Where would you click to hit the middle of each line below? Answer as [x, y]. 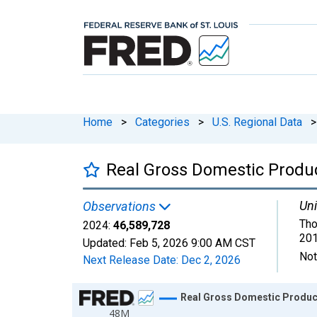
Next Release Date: [132, 260]
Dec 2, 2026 [211, 260]
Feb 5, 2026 [159, 243]
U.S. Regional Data [257, 122]
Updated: [106, 243]
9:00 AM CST [223, 243]
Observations [121, 206]
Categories [162, 122]
